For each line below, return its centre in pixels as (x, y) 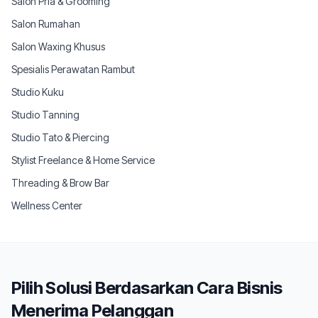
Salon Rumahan (46, 24)
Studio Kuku (38, 92)
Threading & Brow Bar (60, 183)
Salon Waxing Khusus (58, 46)
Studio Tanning (45, 115)
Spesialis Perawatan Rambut (73, 69)
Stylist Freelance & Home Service (83, 160)
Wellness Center (47, 205)
